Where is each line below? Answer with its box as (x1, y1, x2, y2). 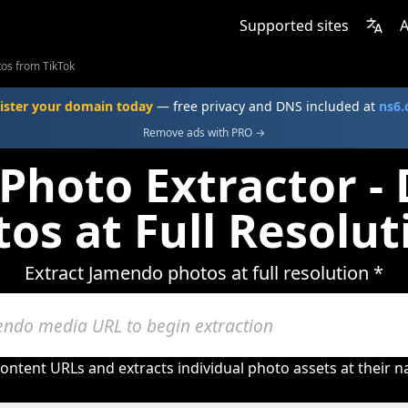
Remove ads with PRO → (143, 125, 265, 140)
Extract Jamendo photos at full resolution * (25, 260, 383, 285)
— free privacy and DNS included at (153, 97, 379, 115)
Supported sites (240, 15, 349, 36)
